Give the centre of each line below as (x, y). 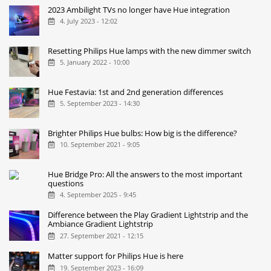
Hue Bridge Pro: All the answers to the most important (145, 174)
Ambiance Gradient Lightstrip (101, 224)
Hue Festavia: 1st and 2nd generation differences (136, 92)
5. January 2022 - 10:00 (94, 62)
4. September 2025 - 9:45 (98, 195)
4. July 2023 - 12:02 (88, 21)
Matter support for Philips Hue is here (116, 256)
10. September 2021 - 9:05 (100, 145)
